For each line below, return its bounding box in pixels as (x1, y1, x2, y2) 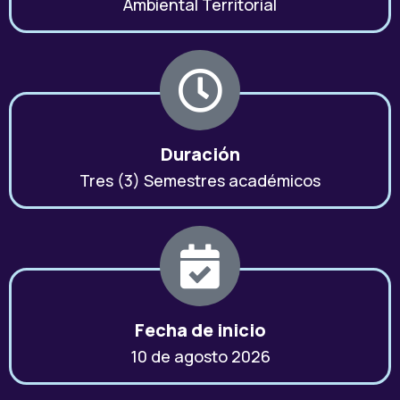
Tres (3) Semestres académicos (79, 170, 321, 192)
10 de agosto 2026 (129, 346, 271, 368)
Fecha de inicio (134, 318, 266, 343)
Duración (160, 142, 240, 167)
